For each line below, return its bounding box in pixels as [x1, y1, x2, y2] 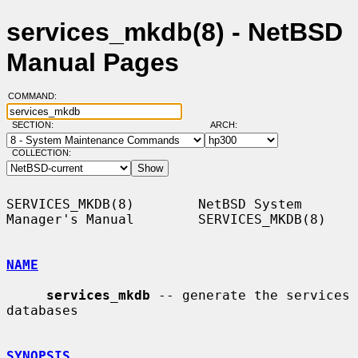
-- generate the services [150, 287, 350, 303]
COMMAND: [7, 91, 66, 101]
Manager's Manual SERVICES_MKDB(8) [6, 211, 326, 227]
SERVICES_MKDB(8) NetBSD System [6, 196, 302, 212]
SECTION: [11, 120, 61, 130]
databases [6, 302, 78, 318]
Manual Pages [6, 48, 179, 78]
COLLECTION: [11, 148, 71, 158]
